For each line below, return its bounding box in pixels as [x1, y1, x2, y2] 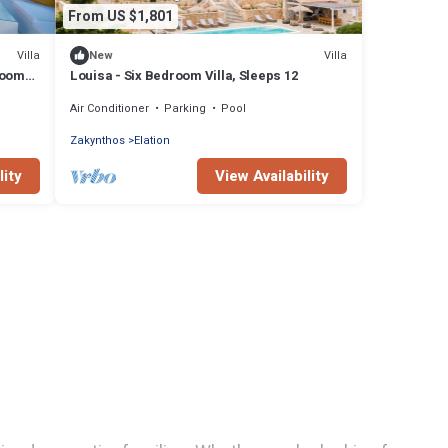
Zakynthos [70, 132, 125, 150]
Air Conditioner [70, 100, 149, 118]
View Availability [215, 165, 329, 188]
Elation [134, 132, 170, 150]
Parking [164, 100, 206, 118]
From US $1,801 [68, 5, 173, 27]
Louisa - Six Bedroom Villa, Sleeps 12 [70, 66, 298, 86]
